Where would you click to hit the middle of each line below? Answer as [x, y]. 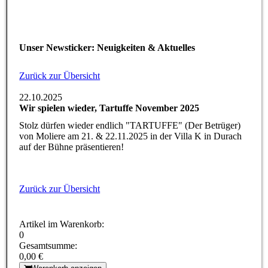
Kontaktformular [57, 255]
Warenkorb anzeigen [67, 239]
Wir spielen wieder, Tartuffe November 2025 [109, 79]
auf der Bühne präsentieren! [72, 118]
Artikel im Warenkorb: [62, 195]
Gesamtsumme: [48, 217]
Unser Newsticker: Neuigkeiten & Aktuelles [107, 19]
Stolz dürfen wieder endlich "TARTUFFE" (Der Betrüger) [130, 96]
